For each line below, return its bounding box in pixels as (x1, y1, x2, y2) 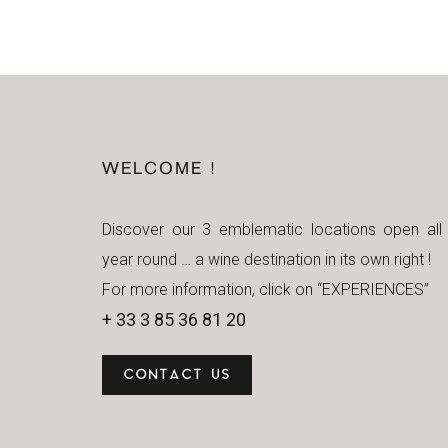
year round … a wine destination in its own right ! (102, 250, 431, 269)
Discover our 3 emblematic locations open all (102, 220, 442, 239)
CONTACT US (123, 368, 231, 383)
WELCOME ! (102, 162, 217, 178)
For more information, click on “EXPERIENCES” (102, 280, 429, 299)
